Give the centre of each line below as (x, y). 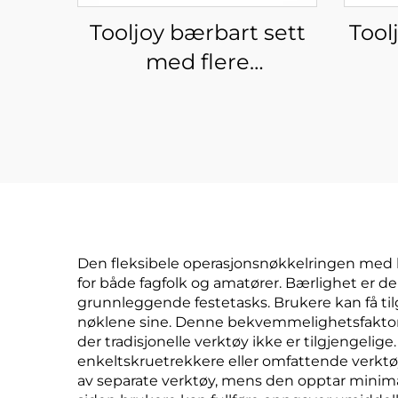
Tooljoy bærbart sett (197, 32)
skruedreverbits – (197, 91)
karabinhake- (197, 120)
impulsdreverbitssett (197, 150)
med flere (197, 62)
